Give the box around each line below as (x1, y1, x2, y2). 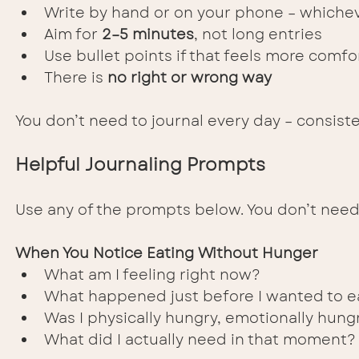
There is (44, 67, 107, 89)
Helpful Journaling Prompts (15, 151, 265, 178)
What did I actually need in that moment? (44, 329, 356, 351)
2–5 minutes (102, 24, 194, 46)
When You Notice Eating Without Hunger (15, 243, 318, 264)
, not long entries (194, 24, 322, 46)
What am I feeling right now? (44, 264, 260, 286)
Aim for (44, 24, 102, 46)
